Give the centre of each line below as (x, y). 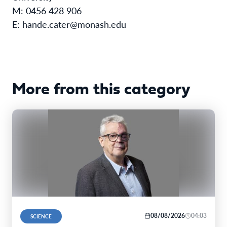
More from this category (101, 90)
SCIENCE (41, 216)
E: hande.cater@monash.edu (69, 24)
